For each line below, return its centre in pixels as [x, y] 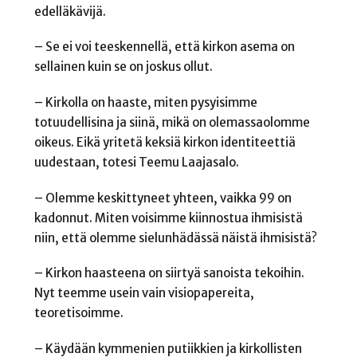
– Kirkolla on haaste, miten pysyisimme [145, 102]
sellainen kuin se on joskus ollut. [123, 67]
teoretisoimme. [78, 313]
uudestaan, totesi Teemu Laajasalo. [136, 162]
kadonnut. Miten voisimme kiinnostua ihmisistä [168, 218]
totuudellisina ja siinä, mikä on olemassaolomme [172, 122]
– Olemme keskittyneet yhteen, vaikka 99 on [163, 198]
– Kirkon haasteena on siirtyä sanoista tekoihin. [169, 273]
